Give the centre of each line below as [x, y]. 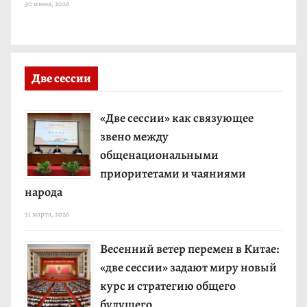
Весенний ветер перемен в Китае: [189, 249]
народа [44, 192]
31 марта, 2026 [47, 214]
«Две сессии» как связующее [177, 118]
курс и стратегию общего [168, 286]
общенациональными [159, 155]
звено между [134, 137]
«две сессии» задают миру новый [188, 268]
